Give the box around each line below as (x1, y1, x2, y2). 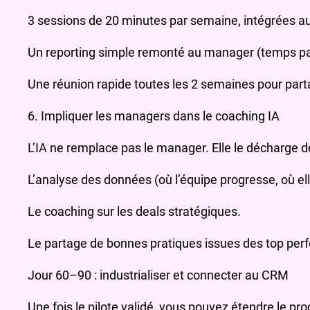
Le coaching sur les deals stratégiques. (28, 204, 241, 219)
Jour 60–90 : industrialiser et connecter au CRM (28, 268, 289, 283)
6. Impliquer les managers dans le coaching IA (28, 109, 280, 124)
